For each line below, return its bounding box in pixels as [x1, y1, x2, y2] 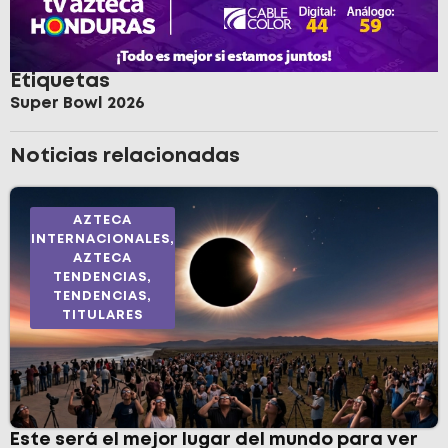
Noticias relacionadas [10, 146, 240, 166]
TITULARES [62, 309, 143, 321]
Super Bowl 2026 [10, 95, 145, 111]
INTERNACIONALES [30, 233, 170, 245]
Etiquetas [10, 71, 110, 91]
